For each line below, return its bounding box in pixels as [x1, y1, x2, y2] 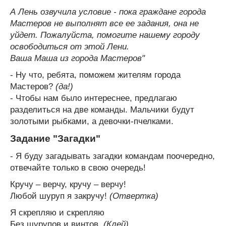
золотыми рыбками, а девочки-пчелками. [10, 116, 174, 126]
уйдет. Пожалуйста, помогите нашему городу [10, 30, 200, 40]
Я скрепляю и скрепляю [10, 207, 104, 217]
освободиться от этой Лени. [10, 41, 129, 51]
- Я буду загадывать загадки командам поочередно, [10, 151, 215, 161]
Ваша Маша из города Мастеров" [10, 53, 145, 63]
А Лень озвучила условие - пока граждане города [10, 7, 206, 17]
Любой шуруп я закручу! [10, 191, 109, 201]
